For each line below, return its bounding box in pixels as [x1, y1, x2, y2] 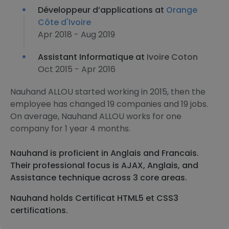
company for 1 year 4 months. [10, 123, 130, 134]
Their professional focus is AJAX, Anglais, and [10, 159, 198, 171]
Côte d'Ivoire [38, 16, 91, 28]
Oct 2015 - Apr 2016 [38, 63, 116, 75]
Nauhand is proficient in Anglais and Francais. [10, 147, 199, 159]
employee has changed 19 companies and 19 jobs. [10, 98, 208, 110]
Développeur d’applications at [38, 4, 166, 16]
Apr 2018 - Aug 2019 [38, 29, 115, 40]
